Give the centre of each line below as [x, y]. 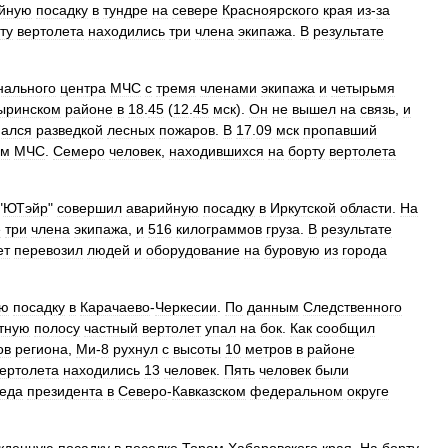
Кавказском [209, 391]
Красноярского [270, 10]
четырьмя [363, 88]
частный [111, 328]
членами [228, 88]
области [366, 208]
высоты [197, 349]
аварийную [162, 208]
